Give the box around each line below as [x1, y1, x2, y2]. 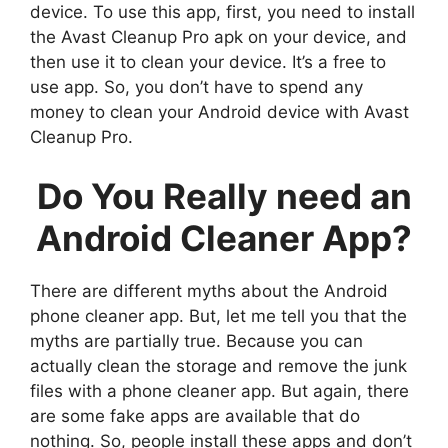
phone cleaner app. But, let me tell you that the [30, 306, 407, 327]
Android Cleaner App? [36, 217, 412, 260]
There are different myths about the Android [30, 281, 388, 302]
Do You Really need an [36, 175, 412, 218]
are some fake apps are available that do [30, 406, 360, 427]
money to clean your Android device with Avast [30, 101, 409, 122]
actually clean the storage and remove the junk [30, 356, 407, 377]
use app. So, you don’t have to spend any [30, 76, 363, 97]
